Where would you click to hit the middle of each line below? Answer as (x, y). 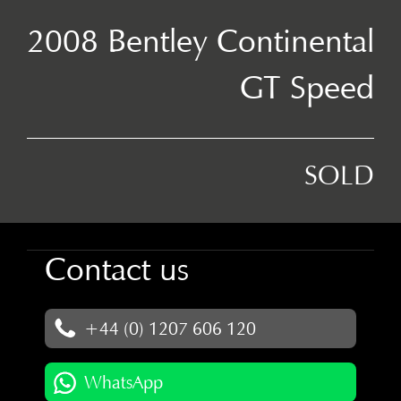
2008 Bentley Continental (200, 40)
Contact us (117, 269)
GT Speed (307, 87)
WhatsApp (124, 382)
